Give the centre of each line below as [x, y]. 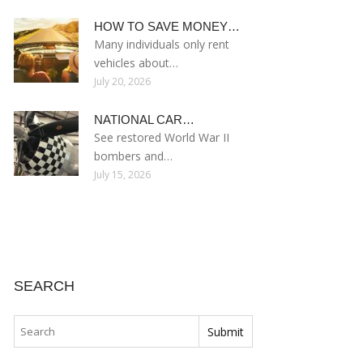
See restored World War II [162, 137]
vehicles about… [136, 63]
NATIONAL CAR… [144, 120]
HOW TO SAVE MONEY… [167, 26]
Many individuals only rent [162, 44]
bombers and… [133, 156]
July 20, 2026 [122, 81]
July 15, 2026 [122, 175]
